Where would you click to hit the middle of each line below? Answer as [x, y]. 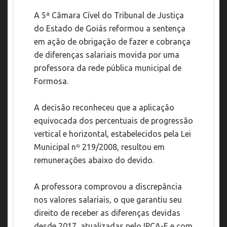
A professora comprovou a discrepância [108, 187]
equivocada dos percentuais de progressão [113, 121]
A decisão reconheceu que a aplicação [104, 108]
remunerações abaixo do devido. [94, 160]
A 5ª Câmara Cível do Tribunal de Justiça [109, 15]
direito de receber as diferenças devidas [107, 213]
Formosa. [51, 81]
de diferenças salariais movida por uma [107, 55]
